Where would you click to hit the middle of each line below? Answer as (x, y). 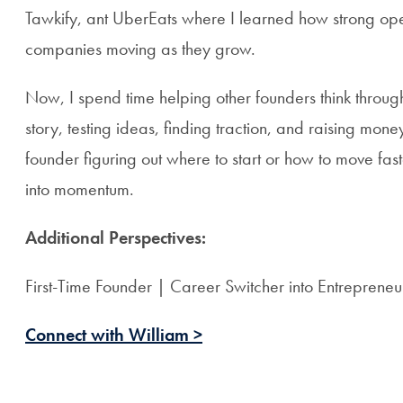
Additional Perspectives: (116, 237)
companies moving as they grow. (140, 49)
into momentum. (80, 189)
